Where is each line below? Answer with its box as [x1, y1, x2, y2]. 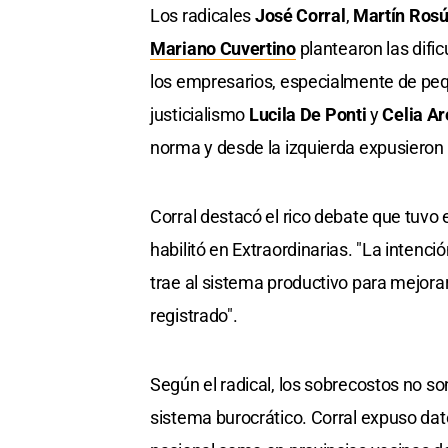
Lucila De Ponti [248, 103, 367, 125]
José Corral [254, 4, 346, 26]
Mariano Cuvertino [150, 37, 296, 59]
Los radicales [150, 4, 255, 26]
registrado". [150, 304, 238, 326]
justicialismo [150, 103, 249, 125]
